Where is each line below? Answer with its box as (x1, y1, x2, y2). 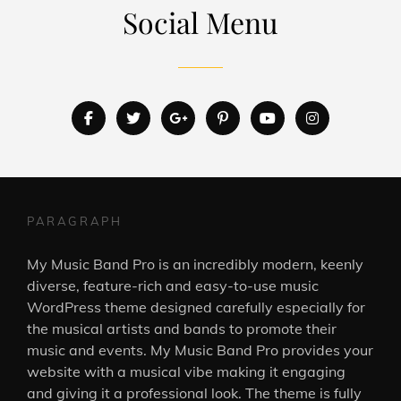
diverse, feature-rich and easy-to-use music (27, 276, 319, 294)
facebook (92, 107, 153, 126)
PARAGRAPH (27, 213, 123, 228)
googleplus (186, 107, 260, 126)
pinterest (227, 107, 287, 126)
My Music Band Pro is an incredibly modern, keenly (27, 254, 363, 273)
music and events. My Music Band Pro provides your (27, 340, 373, 359)
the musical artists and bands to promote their (27, 319, 337, 337)
